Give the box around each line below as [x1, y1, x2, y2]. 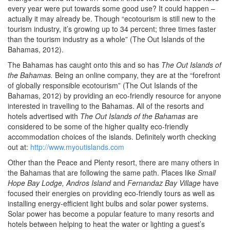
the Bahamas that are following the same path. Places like [8, 167, 198, 178]
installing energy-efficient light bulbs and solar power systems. [8, 198, 208, 208]
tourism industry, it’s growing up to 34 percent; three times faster [8, 24, 216, 34]
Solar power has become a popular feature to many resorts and [8, 208, 214, 219]
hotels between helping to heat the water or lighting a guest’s [8, 219, 205, 229]
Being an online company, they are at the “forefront [55, 70, 220, 80]
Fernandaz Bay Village [125, 178, 203, 188]
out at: [8, 142, 30, 152]
